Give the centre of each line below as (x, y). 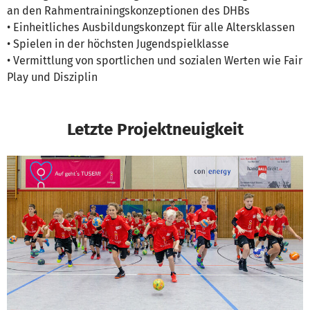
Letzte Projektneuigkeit (155, 129)
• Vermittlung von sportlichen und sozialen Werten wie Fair (155, 61)
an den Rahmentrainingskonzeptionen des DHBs (128, 11)
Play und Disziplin (52, 77)
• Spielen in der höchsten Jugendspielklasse (118, 44)
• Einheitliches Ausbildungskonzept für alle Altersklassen (151, 27)
